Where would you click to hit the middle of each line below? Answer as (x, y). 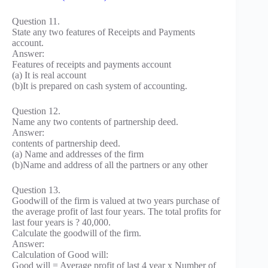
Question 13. (36, 190)
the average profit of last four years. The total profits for (116, 212)
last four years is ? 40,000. (61, 223)
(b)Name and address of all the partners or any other (110, 165)
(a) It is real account (49, 75)
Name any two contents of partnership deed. (95, 122)
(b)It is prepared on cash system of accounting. (100, 86)
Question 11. (36, 22)
